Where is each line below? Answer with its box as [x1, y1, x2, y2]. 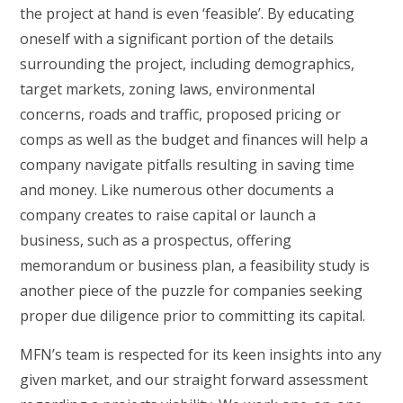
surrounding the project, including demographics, [20, 54, 355, 74]
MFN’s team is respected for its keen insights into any [20, 345, 382, 364]
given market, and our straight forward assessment [20, 370, 369, 390]
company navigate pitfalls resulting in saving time [20, 155, 355, 175]
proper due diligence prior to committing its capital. [20, 306, 366, 326]
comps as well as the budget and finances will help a [20, 130, 369, 149]
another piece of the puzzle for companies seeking [20, 281, 363, 300]
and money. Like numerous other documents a [20, 180, 335, 200]
